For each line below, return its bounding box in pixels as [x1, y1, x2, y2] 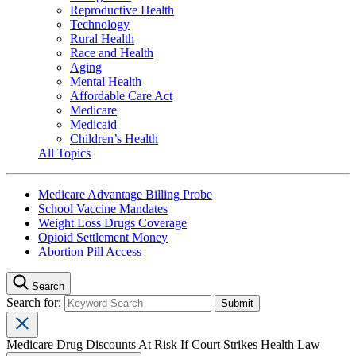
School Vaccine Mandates [38, 201, 168, 215]
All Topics [38, 145, 91, 160]
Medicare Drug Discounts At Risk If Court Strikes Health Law [6, 337, 320, 351]
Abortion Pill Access [38, 244, 141, 258]
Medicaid [70, 117, 117, 131]
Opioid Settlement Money [38, 230, 168, 244]
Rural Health [70, 31, 134, 45]
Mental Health [70, 74, 141, 88]
